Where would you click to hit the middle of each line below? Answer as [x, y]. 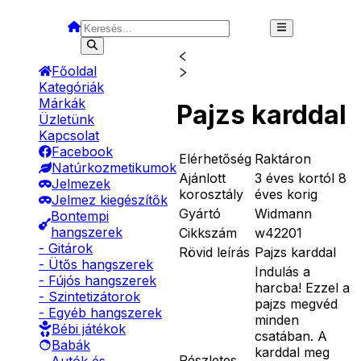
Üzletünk [66, 119]
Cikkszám [208, 232]
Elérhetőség [215, 158]
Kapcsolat [69, 135]
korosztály [211, 194]
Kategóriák [71, 87]
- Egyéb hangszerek [100, 313]
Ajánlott [202, 178]
